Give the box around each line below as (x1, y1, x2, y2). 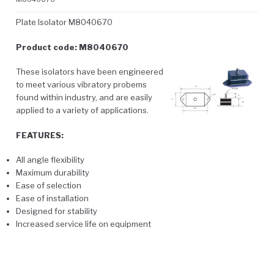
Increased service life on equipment (16, 219, 151, 229)
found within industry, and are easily (16, 92, 152, 103)
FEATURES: (16, 130, 64, 140)
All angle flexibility (16, 155, 84, 165)
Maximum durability (16, 168, 89, 178)
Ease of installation (16, 193, 89, 204)
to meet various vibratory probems (16, 80, 147, 90)
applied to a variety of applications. (16, 105, 149, 116)
